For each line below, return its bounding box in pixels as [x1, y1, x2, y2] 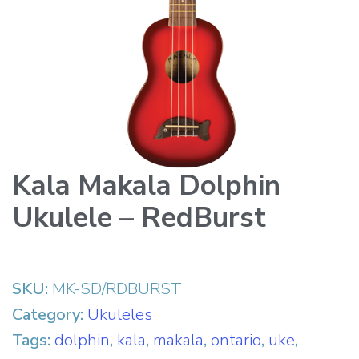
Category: [12, 304, 87, 325]
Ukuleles [87, 304, 152, 325]
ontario [211, 329, 261, 351]
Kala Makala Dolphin [12, 167, 280, 204]
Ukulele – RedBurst [12, 199, 266, 236]
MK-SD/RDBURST [52, 278, 182, 300]
